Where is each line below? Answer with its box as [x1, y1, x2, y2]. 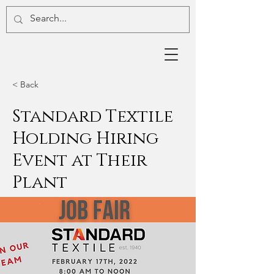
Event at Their [12, 149, 147, 172]
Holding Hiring [12, 127, 158, 150]
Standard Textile [12, 105, 173, 128]
